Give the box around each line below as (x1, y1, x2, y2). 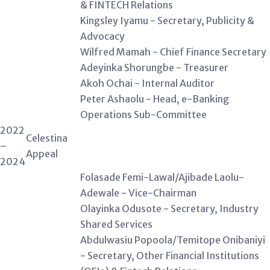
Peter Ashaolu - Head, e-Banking (80, 93, 229, 105)
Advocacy (80, 30, 125, 42)
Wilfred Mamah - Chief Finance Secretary (80, 46, 266, 58)
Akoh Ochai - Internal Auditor (80, 77, 215, 89)
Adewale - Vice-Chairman (80, 187, 196, 199)
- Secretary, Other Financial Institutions (80, 250, 259, 262)
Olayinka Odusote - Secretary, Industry (80, 202, 259, 215)
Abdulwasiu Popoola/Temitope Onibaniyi (80, 234, 265, 246)
